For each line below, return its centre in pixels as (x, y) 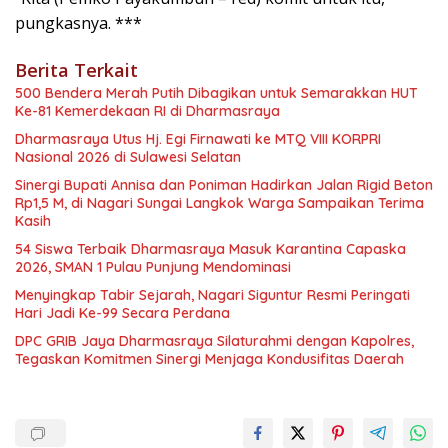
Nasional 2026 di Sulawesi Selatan (128, 157)
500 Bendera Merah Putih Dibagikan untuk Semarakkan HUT (216, 93)
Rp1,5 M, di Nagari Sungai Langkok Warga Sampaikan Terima (219, 203)
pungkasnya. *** (78, 23)
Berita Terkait (76, 70)
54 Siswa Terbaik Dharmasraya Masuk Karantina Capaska (210, 249)
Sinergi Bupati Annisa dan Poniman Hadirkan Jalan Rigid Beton (224, 185)
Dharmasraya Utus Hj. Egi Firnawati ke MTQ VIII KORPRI (198, 139)
